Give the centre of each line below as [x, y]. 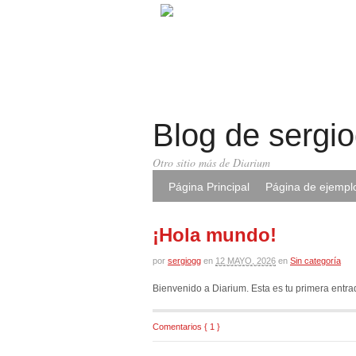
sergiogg [184, 261]
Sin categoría [315, 261]
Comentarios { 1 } [186, 326]
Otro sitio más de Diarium [211, 163]
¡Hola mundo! [215, 235]
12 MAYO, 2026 [246, 261]
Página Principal [209, 187]
